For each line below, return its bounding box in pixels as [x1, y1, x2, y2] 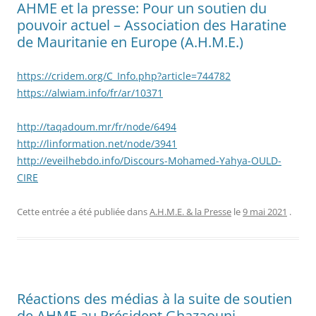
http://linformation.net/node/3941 [17, 136, 177, 150]
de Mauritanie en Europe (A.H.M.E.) [17, 32, 243, 51]
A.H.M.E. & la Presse [150, 205, 231, 218]
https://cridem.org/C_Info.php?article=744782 [17, 68, 231, 83]
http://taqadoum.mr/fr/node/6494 [17, 119, 176, 133]
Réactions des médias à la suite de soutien [17, 288, 292, 308]
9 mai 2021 [243, 205, 287, 218]
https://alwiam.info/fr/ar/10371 [17, 85, 163, 99]
